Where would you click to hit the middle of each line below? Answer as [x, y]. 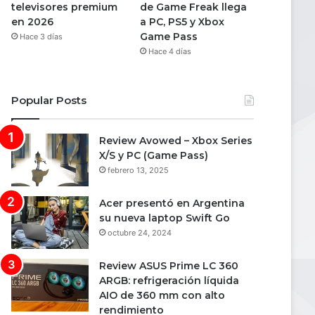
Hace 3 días [41, 36]
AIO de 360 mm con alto [162, 295]
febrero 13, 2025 [138, 170]
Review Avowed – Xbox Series [176, 140]
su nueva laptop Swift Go [165, 218]
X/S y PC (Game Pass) [154, 155]
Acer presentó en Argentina [172, 203]
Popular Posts [49, 100]
